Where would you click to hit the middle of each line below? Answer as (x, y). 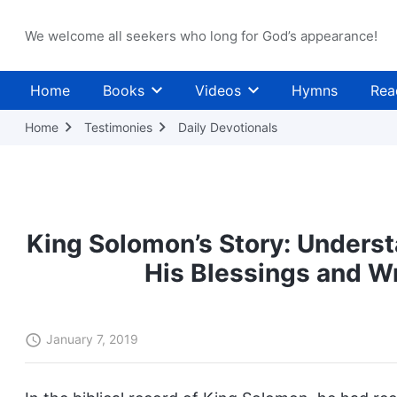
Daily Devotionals (228, 127)
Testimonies (118, 127)
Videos (218, 90)
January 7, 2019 (92, 339)
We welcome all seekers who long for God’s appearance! (201, 35)
